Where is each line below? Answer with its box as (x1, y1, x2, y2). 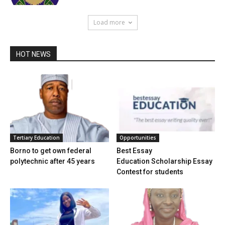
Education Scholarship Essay (116, 157, 212, 166)
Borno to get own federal (10, 147, 91, 155)
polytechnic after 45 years (10, 157, 95, 166)
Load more (93, 18, 125, 27)
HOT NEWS (16, 50, 51, 59)
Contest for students (116, 168, 183, 176)
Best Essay (116, 147, 152, 155)
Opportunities (119, 134, 156, 142)
